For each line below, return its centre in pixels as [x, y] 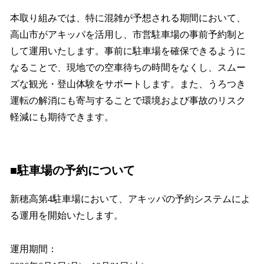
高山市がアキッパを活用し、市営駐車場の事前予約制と [128, 35]
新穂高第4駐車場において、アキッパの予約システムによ [130, 199]
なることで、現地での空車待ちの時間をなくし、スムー [128, 68]
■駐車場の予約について [72, 171]
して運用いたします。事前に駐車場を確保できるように [128, 51]
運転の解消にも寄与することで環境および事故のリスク [128, 101]
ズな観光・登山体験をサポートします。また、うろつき [128, 84]
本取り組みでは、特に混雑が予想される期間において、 [128, 18]
